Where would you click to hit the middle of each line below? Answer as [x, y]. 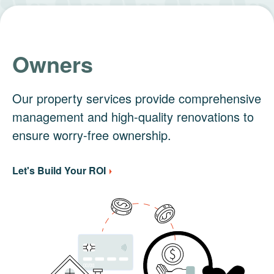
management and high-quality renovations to [133, 117]
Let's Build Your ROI [59, 171]
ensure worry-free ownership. [92, 135]
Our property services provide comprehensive [137, 98]
